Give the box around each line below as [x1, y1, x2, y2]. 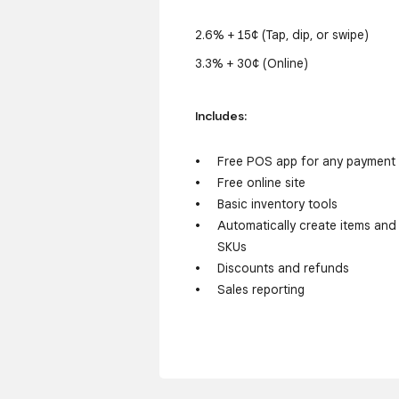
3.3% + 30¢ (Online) [195, 55, 308, 70]
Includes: [195, 108, 247, 123]
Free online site [216, 175, 305, 191]
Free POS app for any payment [216, 154, 395, 169]
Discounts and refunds [216, 261, 349, 276]
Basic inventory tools [216, 197, 338, 212]
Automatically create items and [216, 218, 396, 233]
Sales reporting [216, 282, 305, 297]
